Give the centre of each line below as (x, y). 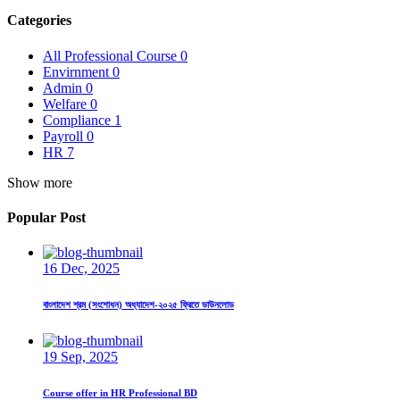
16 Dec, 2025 (81, 269)
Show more (40, 182)
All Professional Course (110, 55)
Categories (39, 21)
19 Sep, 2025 (80, 357)
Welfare (65, 104)
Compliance (77, 120)
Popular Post (46, 217)
